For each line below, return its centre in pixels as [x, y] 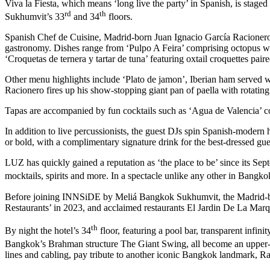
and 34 [85, 17]
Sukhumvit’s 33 [35, 17]
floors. [119, 17]
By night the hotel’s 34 [48, 230]
